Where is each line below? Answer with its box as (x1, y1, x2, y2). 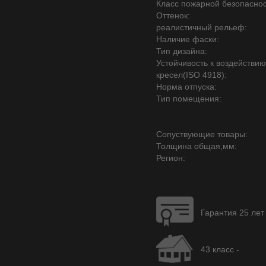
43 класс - (201, 245, 239, 254)
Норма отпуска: (156, 82, 217, 91)
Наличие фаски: (156, 34, 219, 44)
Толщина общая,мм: (156, 141, 237, 151)
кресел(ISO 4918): (156, 70, 227, 80)
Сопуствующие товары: (156, 129, 248, 139)
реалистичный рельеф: (156, 23, 247, 32)
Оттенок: (156, 11, 190, 20)
